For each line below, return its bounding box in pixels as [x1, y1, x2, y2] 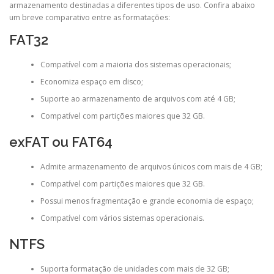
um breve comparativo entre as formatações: [9, 12, 170, 23]
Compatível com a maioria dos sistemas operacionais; [40, 59, 231, 70]
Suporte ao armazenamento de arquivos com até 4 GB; [40, 94, 235, 105]
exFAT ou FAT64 [9, 133, 113, 150]
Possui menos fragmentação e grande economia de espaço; [40, 196, 254, 207]
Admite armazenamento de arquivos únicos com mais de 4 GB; [40, 161, 262, 172]
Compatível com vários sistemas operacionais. [40, 213, 204, 224]
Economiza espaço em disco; [40, 76, 143, 87]
